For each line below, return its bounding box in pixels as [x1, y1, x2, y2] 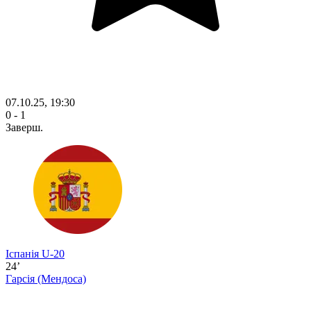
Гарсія [6, 273, 37, 285]
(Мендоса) [37, 273, 86, 285]
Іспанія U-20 [6, 248, 65, 260]
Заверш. [6, 121, 43, 134]
